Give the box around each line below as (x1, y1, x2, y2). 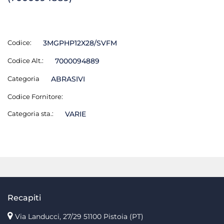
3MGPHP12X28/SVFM (42, 38, 117, 47)
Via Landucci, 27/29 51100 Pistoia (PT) (15, 211, 143, 221)
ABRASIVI (50, 74, 85, 83)
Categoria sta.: (7, 109, 53, 117)
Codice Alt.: (7, 56, 43, 64)
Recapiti (7, 192, 41, 202)
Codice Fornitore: (7, 92, 63, 100)
